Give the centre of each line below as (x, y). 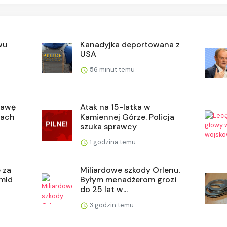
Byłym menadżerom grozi (128, 179)
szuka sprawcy (109, 126)
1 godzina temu (112, 142)
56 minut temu (112, 69)
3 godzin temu (111, 205)
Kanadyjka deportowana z (130, 44)
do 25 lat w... (104, 189)
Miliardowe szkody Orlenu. (130, 170)
